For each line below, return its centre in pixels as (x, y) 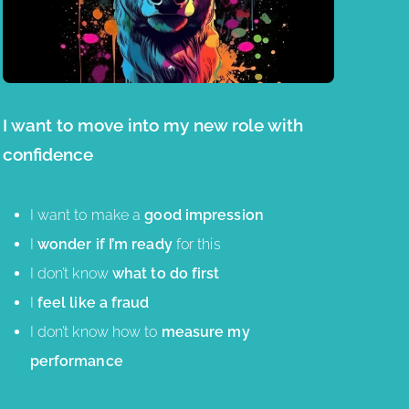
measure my (205, 332)
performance (76, 362)
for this (196, 245)
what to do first (166, 274)
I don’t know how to (95, 332)
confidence (47, 155)
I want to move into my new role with (152, 126)
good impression (204, 215)
